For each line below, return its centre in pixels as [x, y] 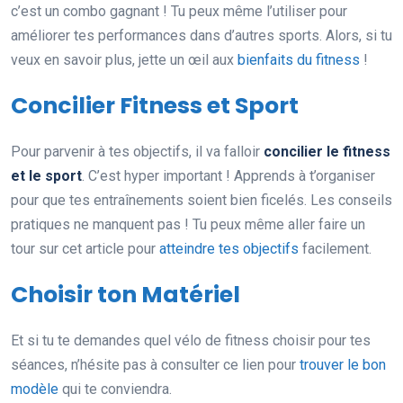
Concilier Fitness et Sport [155, 106]
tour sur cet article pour [85, 249]
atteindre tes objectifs [229, 249]
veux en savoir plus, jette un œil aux [124, 60]
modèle [35, 390]
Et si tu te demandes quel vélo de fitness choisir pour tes [191, 341]
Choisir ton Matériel [125, 295]
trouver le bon [343, 365]
